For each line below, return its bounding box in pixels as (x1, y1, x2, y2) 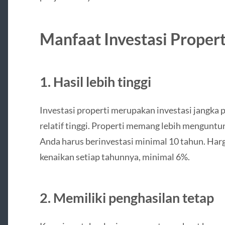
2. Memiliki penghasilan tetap (39, 189, 214, 206)
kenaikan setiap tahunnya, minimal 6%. (39, 151, 190, 162)
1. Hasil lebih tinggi (39, 73, 151, 90)
